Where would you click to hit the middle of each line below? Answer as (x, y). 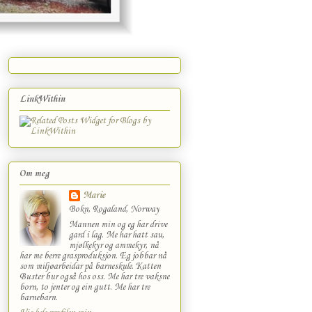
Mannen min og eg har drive (118, 224)
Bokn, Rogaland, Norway (114, 209)
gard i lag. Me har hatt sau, (116, 235)
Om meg (34, 173)
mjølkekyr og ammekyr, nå (114, 245)
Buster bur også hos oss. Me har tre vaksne (94, 276)
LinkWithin (42, 100)
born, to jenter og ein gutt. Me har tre (85, 287)
